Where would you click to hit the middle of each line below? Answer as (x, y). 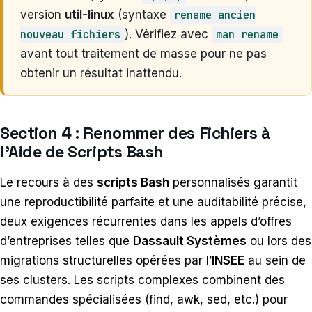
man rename (247, 35)
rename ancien (215, 15)
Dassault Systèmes (190, 241)
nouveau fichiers (70, 35)
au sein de (275, 261)
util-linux (89, 15)
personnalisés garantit (233, 183)
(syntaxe (142, 15)
